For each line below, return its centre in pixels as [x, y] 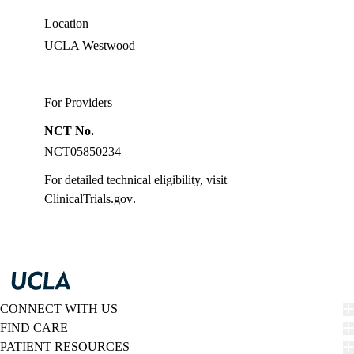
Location [66, 24]
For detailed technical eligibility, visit [136, 180]
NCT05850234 [83, 152]
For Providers [78, 103]
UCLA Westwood [90, 46]
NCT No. [69, 131]
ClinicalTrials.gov [88, 199]
